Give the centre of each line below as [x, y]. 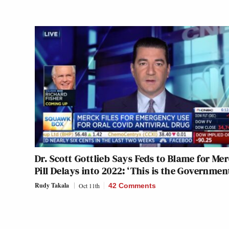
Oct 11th [89, 186]
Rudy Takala [52, 186]
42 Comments [132, 186]
